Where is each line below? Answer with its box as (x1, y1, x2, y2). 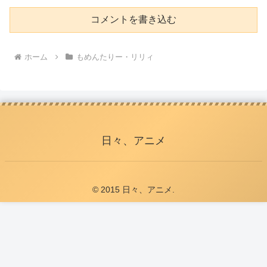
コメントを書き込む (91, 14, 176, 25)
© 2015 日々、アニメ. (92, 185, 175, 195)
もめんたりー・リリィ (76, 52, 154, 62)
